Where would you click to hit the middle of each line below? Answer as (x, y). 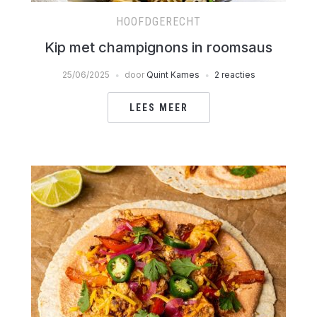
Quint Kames (173, 75)
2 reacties (235, 75)
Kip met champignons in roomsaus (158, 47)
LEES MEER (158, 108)
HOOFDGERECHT (158, 22)
